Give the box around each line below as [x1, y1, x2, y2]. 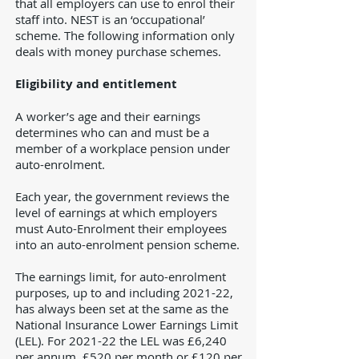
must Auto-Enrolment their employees [15, 220, 227, 236]
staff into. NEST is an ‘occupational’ [15, 11, 205, 27]
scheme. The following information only [15, 27, 235, 43]
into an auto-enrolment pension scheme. [15, 236, 240, 252]
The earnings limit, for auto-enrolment [15, 268, 226, 284]
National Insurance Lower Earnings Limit [15, 317, 238, 333]
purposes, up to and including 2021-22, [15, 284, 233, 301]
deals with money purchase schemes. [15, 43, 221, 59]
